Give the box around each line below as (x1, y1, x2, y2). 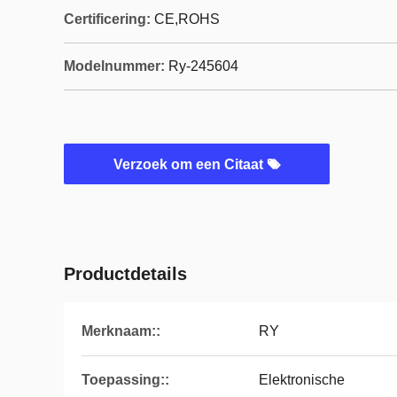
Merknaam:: (82, 323, 160, 339)
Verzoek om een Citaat (113, 157, 267, 172)
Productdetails (64, 264, 187, 284)
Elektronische (259, 372, 345, 387)
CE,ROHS (154, 12, 220, 27)
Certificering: (64, 12, 151, 27)
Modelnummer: (64, 58, 165, 74)
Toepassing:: (82, 372, 169, 387)
